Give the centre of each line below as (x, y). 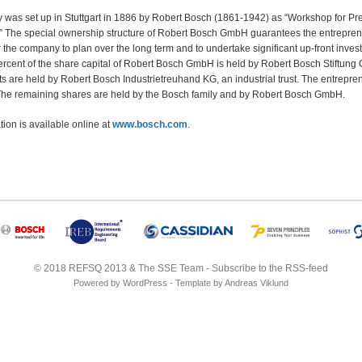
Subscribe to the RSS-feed (270, 268)
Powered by (98, 283)
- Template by (196, 283)
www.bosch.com (150, 124)
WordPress (145, 283)
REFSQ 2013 (98, 268)
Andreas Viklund (257, 283)
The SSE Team (171, 268)
